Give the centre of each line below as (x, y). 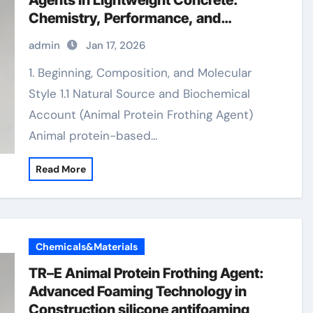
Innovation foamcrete (98, 36)
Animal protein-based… (94, 136)
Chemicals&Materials (87, 247)
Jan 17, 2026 (116, 45)
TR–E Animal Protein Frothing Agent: (147, 273)
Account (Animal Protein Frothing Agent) (141, 115)
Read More (61, 169)
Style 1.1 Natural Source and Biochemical (140, 94)
